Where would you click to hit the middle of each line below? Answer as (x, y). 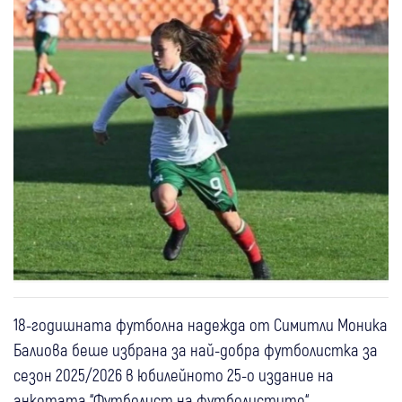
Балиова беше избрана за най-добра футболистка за (196, 349)
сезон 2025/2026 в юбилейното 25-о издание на (174, 374)
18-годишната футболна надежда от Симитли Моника (201, 324)
